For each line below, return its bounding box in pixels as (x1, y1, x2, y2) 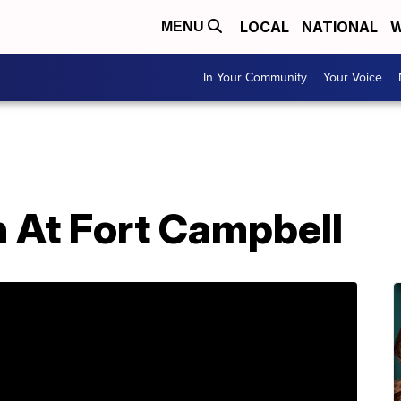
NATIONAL (302, 18, 378, 36)
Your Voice (323, 68, 382, 87)
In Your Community (203, 68, 307, 87)
